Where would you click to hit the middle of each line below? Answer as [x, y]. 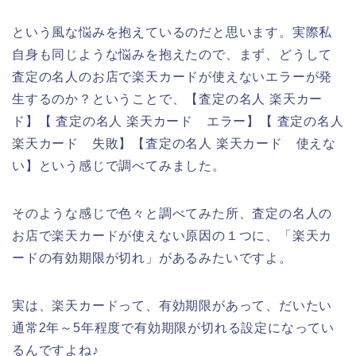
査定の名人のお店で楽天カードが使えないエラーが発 [172, 77]
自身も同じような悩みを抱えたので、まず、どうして [172, 55]
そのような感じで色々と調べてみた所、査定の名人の [172, 214]
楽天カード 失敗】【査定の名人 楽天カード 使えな [174, 144]
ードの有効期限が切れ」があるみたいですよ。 [152, 258]
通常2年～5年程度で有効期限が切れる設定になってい [174, 328]
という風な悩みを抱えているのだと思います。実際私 [172, 33]
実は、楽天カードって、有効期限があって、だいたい [172, 306]
